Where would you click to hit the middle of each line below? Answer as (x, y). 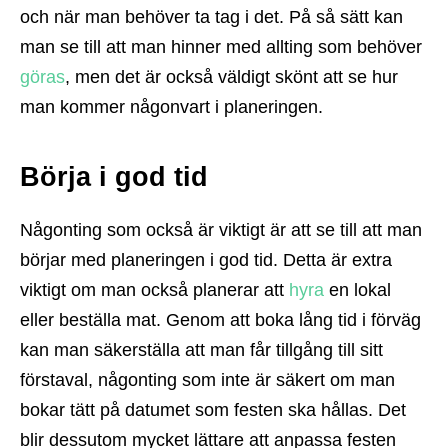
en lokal (357, 290)
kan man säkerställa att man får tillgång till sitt (201, 350)
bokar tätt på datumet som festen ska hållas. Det (213, 410)
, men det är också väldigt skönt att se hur (231, 77)
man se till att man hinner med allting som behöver (221, 47)
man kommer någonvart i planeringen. (176, 107)
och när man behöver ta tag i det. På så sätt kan (211, 17)
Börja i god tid (118, 177)
